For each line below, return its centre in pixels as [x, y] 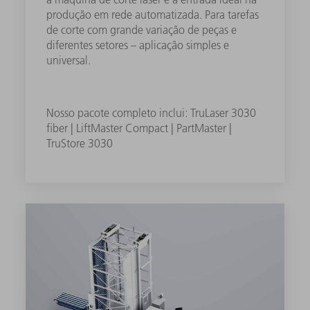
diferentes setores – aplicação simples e [138, 45]
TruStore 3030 [80, 144]
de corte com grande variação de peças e [142, 30]
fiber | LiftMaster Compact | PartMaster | [139, 128]
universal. [69, 61]
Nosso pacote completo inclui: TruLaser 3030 [152, 113]
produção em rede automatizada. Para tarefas [153, 15]
